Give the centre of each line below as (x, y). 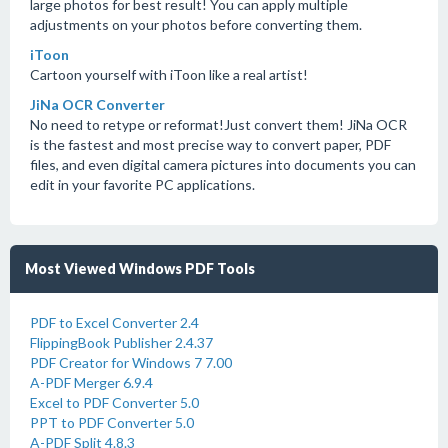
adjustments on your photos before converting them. (196, 24)
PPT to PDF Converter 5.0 (112, 422)
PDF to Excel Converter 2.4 (114, 322)
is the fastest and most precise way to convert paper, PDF (210, 144)
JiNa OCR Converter (97, 104)
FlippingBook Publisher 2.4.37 (121, 342)
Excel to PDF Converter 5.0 (114, 402)
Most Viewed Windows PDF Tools (140, 268)
